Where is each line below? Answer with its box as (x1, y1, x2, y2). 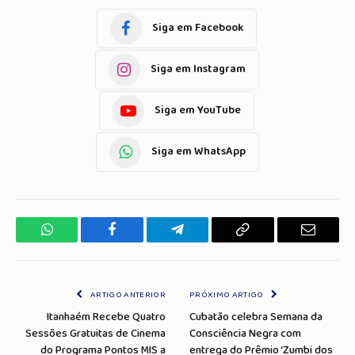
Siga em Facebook (152, 19, 243, 37)
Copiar (241, 234, 281, 249)
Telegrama (176, 234, 237, 249)
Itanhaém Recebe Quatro (47, 307, 166, 326)
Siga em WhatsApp (151, 143, 246, 161)
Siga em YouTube (155, 101, 241, 120)
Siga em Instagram (150, 60, 246, 78)
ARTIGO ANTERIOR (88, 287, 166, 302)
